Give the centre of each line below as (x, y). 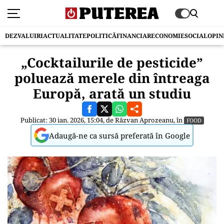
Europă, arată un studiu (112, 93)
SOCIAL (196, 36)
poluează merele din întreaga (112, 78)
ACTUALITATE (65, 36)
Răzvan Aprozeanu (144, 120)
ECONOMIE (168, 36)
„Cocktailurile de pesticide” (112, 62)
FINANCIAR (134, 36)
